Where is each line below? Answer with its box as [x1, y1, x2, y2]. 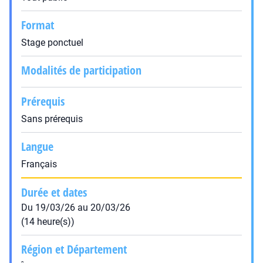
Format [21, 17, 54, 33]
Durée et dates [21, 184, 87, 200]
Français [21, 159, 57, 170]
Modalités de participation [21, 62, 141, 78]
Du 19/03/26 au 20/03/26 [21, 202, 130, 213]
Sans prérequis [21, 113, 83, 124]
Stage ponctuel [21, 37, 83, 48]
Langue [21, 139, 53, 154]
